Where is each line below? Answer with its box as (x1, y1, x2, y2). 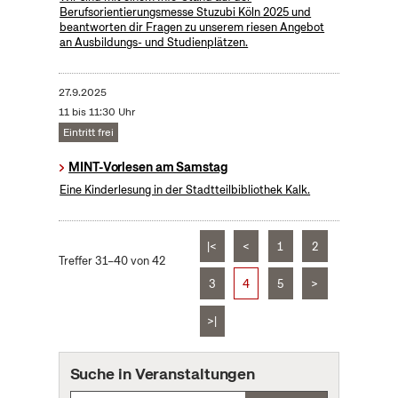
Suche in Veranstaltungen (69, 362, 256, 384)
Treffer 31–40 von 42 (58, 253, 165, 269)
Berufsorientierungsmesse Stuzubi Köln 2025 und (60, 4, 312, 20)
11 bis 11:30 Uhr (58, 105, 135, 120)
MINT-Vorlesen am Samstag (68, 159, 228, 176)
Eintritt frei (62, 125, 114, 140)
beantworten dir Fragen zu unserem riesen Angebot (60, 20, 325, 36)
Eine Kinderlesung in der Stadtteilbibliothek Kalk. (60, 182, 311, 198)
